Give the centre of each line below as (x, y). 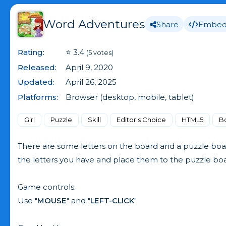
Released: (37, 67)
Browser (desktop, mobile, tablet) (130, 97)
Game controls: (47, 187)
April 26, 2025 (91, 82)
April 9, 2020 (89, 67)
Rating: (31, 52)
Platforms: (38, 97)
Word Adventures (94, 24)
